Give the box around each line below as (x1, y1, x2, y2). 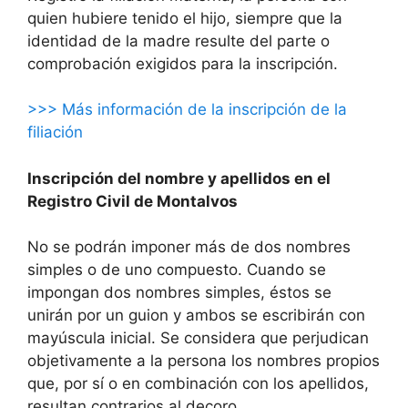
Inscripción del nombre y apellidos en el (27, 168, 331, 188)
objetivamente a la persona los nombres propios (27, 352, 380, 371)
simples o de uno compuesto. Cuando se (27, 260, 326, 280)
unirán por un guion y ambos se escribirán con (27, 306, 365, 325)
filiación (27, 123, 83, 142)
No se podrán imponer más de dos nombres (27, 238, 351, 257)
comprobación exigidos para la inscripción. (27, 54, 338, 73)
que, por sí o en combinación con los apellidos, (27, 374, 369, 393)
